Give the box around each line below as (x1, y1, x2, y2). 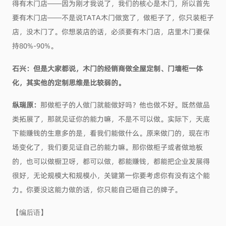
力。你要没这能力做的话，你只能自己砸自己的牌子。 (12, 184, 182, 195)
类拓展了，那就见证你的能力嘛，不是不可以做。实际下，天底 (12, 114, 210, 124)
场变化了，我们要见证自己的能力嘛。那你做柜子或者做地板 (12, 142, 203, 152)
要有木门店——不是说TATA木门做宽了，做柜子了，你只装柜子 (12, 12, 214, 22)
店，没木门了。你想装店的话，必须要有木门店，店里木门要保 (12, 26, 210, 36)
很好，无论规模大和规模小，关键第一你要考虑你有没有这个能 (12, 170, 210, 181)
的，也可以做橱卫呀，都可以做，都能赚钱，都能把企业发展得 (12, 156, 210, 166)
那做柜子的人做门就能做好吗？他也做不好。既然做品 (40, 99, 210, 110)
